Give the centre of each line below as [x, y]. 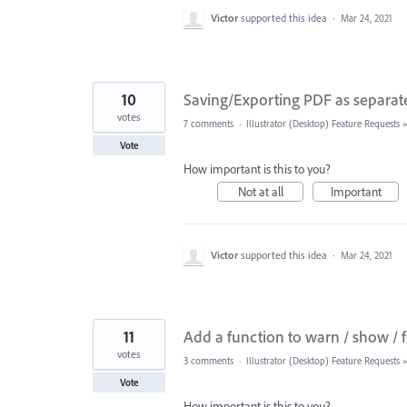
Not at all [260, 192]
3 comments [208, 361]
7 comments [208, 124]
